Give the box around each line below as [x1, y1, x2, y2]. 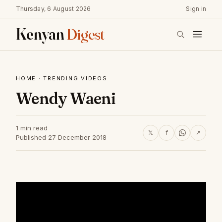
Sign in [186, 5, 206, 12]
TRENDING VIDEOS [43, 75, 108, 82]
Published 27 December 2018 [16, 133, 107, 141]
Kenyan [16, 24, 66, 44]
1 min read [16, 124, 48, 132]
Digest [66, 24, 105, 44]
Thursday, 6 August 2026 [16, 5, 91, 12]
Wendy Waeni [16, 89, 115, 108]
